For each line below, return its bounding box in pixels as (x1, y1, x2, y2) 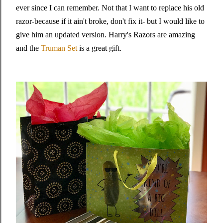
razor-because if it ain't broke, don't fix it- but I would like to (16, 17, 205, 25)
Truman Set (41, 44, 77, 52)
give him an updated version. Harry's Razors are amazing (16, 30, 195, 39)
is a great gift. (77, 44, 121, 52)
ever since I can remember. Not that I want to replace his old (16, 3, 204, 12)
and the (16, 44, 41, 52)
